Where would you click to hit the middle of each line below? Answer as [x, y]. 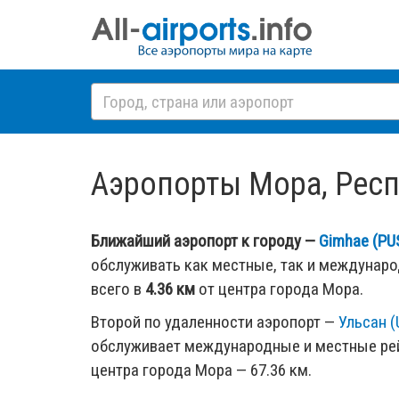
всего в [118, 289]
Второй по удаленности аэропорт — [215, 322]
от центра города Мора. [279, 289]
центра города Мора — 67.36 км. [201, 370]
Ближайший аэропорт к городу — [205, 241]
